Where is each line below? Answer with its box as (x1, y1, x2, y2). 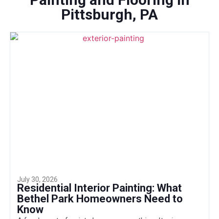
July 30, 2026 (17, 175, 58, 183)
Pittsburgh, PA (61, 5, 158, 23)
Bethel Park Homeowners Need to (17, 192, 183, 205)
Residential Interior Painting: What (17, 181, 182, 194)
